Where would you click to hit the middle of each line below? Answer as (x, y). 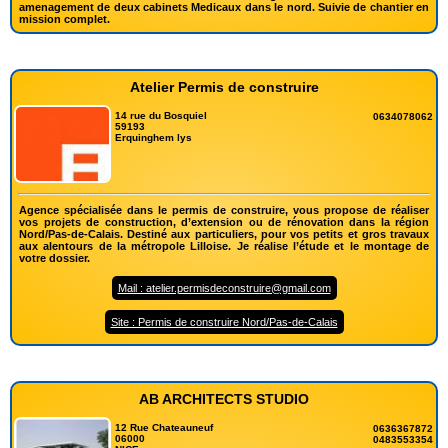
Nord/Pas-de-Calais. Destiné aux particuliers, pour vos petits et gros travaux (224, 234)
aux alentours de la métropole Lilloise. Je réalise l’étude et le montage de (224, 246)
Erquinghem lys (154, 137)
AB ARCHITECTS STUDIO (224, 399)
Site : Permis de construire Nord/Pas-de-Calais (224, 322)
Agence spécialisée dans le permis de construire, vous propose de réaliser (224, 210)
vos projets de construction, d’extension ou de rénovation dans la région (224, 222)
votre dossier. (54, 258)
